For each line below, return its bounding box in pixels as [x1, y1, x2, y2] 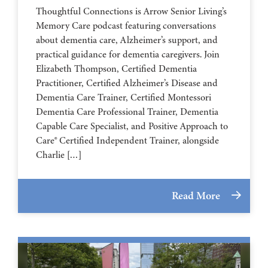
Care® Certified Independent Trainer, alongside [36, 133, 219, 147]
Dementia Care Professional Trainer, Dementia [36, 105, 218, 118]
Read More [172, 188, 223, 203]
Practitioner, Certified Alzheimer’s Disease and [36, 76, 218, 90]
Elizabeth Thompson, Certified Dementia [36, 62, 197, 75]
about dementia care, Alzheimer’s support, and [36, 33, 218, 47]
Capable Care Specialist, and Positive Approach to [36, 119, 228, 133]
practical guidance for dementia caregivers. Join [36, 47, 220, 61]
